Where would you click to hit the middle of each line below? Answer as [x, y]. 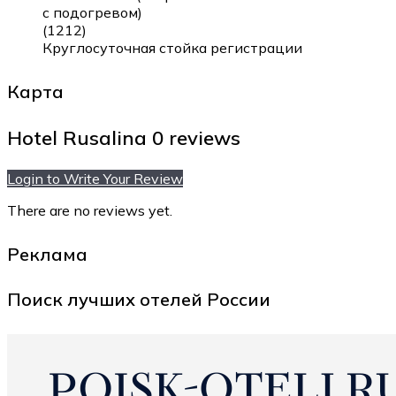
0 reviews [196, 138]
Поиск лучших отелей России [139, 300]
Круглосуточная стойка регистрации [172, 47]
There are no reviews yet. [90, 211]
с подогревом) [92, 12]
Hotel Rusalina [80, 138]
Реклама [47, 254]
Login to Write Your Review [95, 179]
